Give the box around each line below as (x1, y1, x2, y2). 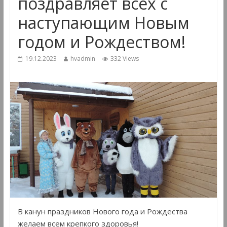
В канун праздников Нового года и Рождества (17, 206, 187, 216)
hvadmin (70, 54, 95, 63)
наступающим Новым (17, 12, 190, 34)
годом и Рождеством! (17, 31, 185, 53)
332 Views (110, 54, 139, 63)
